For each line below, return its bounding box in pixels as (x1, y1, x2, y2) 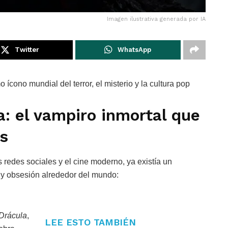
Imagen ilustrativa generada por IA (107, 15, 206, 22)
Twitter (14, 45, 39, 53)
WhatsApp (118, 45, 152, 53)
